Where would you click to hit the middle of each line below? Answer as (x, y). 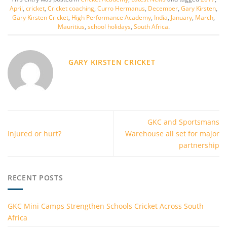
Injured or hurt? (34, 134)
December (163, 8)
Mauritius (71, 26)
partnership (199, 145)
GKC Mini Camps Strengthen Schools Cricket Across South (106, 206)
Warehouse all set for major (172, 134)
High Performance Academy (111, 17)
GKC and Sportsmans (183, 122)
